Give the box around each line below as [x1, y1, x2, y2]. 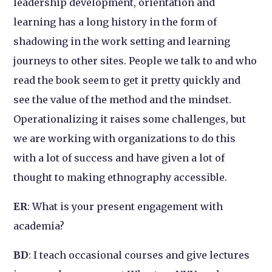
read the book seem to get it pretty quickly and [13, 74, 241, 87]
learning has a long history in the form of [13, 16, 217, 29]
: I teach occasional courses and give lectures [29, 249, 250, 262]
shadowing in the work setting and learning [13, 35, 231, 48]
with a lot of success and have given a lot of [13, 152, 225, 165]
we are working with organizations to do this [13, 132, 236, 145]
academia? [13, 220, 65, 233]
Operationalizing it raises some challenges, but [13, 113, 246, 126]
